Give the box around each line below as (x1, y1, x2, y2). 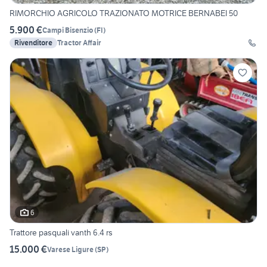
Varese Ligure (47, 244, 94, 254)
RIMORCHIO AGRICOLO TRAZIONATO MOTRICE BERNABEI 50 (10, 8, 238, 19)
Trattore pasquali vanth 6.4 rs (10, 227, 113, 238)
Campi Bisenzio (42, 25, 93, 35)
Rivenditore (14, 38, 52, 48)
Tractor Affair (57, 38, 101, 48)
